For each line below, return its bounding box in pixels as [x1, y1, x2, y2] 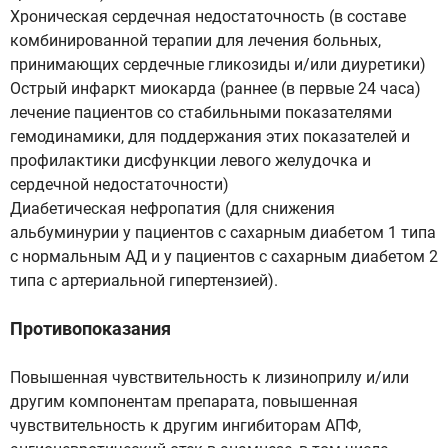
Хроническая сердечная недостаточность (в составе [10, 7, 406, 26]
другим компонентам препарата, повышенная [10, 392, 358, 411]
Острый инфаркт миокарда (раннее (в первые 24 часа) [10, 79, 421, 98]
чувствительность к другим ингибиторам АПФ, [10, 416, 361, 435]
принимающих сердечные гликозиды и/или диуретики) [10, 55, 426, 74]
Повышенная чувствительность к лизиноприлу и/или [10, 368, 409, 387]
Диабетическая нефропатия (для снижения [10, 199, 335, 218]
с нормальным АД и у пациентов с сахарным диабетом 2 [10, 247, 438, 266]
